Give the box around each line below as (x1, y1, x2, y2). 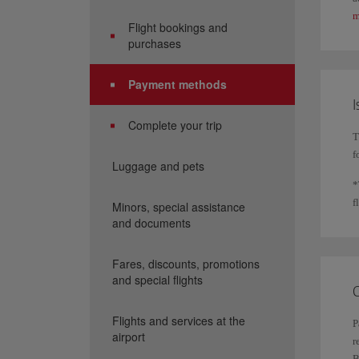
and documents (112, 215, 191, 231)
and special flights (112, 272, 203, 288)
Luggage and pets (112, 158, 204, 174)
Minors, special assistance (112, 199, 245, 215)
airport (112, 329, 145, 345)
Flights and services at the (112, 313, 245, 329)
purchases (128, 35, 181, 51)
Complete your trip (128, 117, 222, 133)
